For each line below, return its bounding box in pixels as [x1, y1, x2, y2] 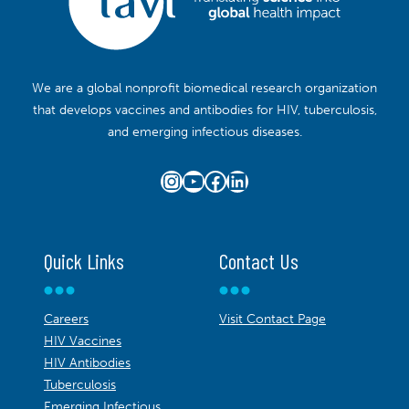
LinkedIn [225, 166, 309, 194]
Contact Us [219, 248, 299, 275]
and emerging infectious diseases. [107, 124, 302, 141]
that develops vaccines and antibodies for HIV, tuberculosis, [32, 102, 377, 119]
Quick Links [44, 248, 124, 275]
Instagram [160, 166, 259, 194]
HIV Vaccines [44, 332, 121, 349]
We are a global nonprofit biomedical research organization [32, 80, 377, 97]
